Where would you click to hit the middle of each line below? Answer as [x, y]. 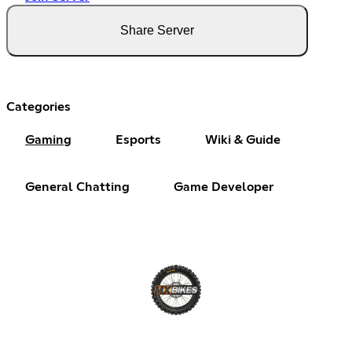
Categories [38, 107]
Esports [138, 140]
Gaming [48, 140]
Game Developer [224, 187]
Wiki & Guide [243, 140]
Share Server [157, 31]
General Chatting [77, 187]
